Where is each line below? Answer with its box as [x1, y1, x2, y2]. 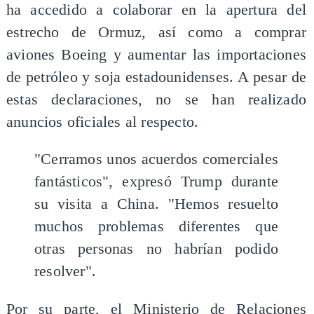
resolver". [34, 263, 96, 280]
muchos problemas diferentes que [34, 218, 279, 235]
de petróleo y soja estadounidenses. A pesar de [6, 68, 307, 86]
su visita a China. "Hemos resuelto [34, 196, 279, 213]
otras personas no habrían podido [34, 240, 279, 258]
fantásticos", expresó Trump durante [34, 173, 279, 191]
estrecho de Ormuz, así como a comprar [6, 23, 307, 41]
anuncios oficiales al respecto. [6, 113, 199, 130]
